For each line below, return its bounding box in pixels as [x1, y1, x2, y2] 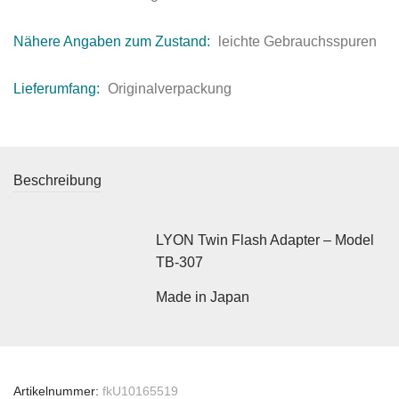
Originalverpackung [108, 81, 232, 97]
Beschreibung [13, 173, 102, 189]
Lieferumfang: [13, 81, 103, 97]
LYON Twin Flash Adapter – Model [156, 232, 374, 248]
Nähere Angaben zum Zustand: [13, 34, 214, 50]
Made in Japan [156, 289, 249, 305]
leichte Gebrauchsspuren [218, 34, 377, 50]
